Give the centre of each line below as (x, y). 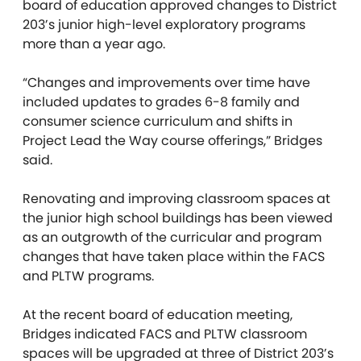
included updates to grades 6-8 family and (161, 102)
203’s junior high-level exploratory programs (164, 25)
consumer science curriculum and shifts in (158, 122)
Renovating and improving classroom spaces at (176, 199)
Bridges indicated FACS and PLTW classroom (165, 334)
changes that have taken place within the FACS (174, 257)
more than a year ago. (95, 44)
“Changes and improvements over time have (166, 83)
